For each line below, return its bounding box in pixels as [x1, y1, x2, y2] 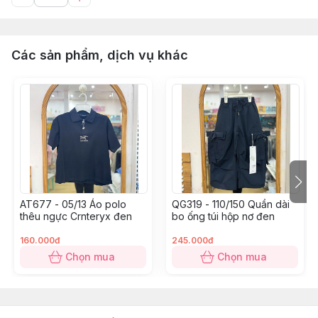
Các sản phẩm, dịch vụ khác [11, 48, 188, 62]
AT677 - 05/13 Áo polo [20, 198, 126, 210]
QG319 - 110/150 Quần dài [172, 198, 290, 210]
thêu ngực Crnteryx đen [20, 210, 132, 222]
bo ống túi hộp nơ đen [172, 210, 275, 222]
